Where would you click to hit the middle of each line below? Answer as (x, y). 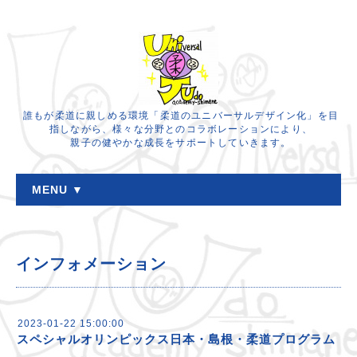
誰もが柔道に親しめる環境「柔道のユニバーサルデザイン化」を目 (180, 116)
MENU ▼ (58, 190)
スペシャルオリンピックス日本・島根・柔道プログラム (176, 339)
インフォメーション (91, 264)
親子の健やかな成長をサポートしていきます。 (181, 143)
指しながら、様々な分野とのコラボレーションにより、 (181, 129)
